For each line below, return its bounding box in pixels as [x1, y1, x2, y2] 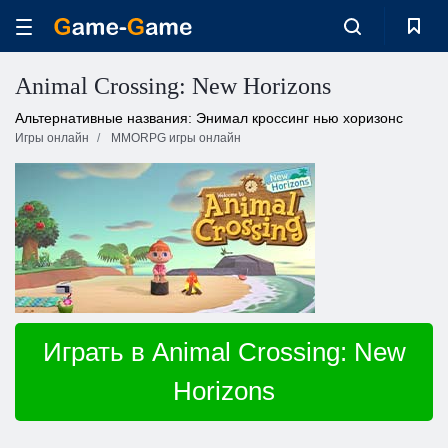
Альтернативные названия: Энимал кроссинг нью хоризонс [15, 110, 403, 126]
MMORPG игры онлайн [111, 131, 241, 145]
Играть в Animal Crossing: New [42, 337, 406, 367]
